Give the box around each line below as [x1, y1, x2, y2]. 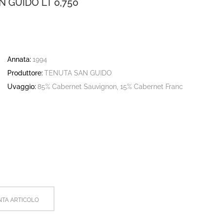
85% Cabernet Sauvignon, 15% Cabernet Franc [37, 83, 183, 91]
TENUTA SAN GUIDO [44, 69, 112, 77]
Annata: [7, 55, 31, 63]
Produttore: [7, 69, 43, 77]
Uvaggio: [7, 83, 36, 91]
